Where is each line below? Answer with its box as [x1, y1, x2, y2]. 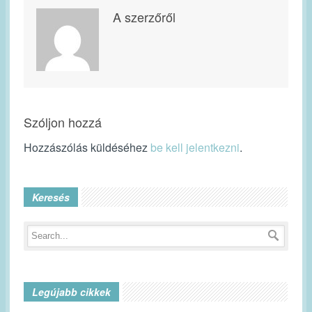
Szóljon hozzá [24, 113, 102, 132]
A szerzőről [113, 8, 175, 26]
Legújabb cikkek [32, 285, 111, 299]
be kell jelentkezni [150, 139, 240, 156]
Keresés [32, 190, 70, 205]
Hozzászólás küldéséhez [24, 139, 150, 156]
